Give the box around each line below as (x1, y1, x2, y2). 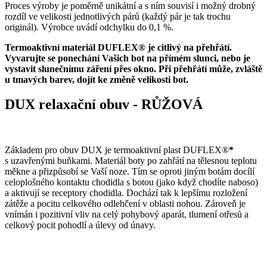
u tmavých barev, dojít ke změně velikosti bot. (5, 74, 188, 85)
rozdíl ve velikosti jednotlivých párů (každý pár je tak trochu (5, 11, 231, 21)
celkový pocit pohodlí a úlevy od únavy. (5, 220, 156, 231)
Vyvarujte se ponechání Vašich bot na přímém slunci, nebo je (5, 52, 250, 63)
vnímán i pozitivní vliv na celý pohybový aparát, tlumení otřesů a (5, 209, 249, 220)
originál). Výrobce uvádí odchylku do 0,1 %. (5, 21, 173, 32)
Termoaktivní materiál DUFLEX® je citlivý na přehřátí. (5, 42, 232, 52)
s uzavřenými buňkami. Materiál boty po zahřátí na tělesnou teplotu (5, 156, 257, 166)
